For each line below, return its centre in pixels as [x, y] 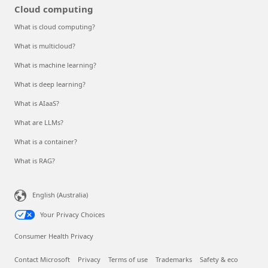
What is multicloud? [45, 46]
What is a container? [46, 142]
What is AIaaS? [37, 103]
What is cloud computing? [55, 27]
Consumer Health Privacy [54, 236]
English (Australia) [60, 195]
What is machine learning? [55, 65]
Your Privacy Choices [72, 215]
